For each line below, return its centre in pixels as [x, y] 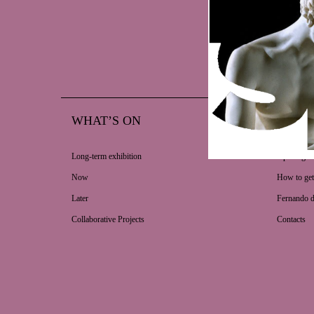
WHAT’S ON [106, 121]
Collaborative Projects [108, 220]
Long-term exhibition [107, 157]
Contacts [291, 220]
